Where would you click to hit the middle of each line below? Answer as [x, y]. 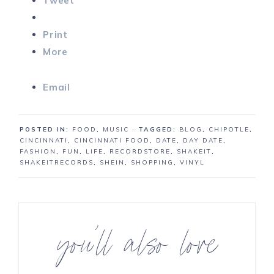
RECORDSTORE [140, 152]
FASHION [38, 152]
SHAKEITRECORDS [57, 163]
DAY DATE [203, 141]
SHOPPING [152, 163]
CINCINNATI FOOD [112, 141]
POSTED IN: [46, 130]
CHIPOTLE [229, 130]
